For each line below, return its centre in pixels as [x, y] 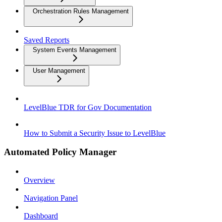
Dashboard [41, 216]
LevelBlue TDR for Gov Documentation [88, 107]
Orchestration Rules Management [81, 11]
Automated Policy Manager [60, 152]
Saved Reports [47, 40]
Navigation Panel [51, 198]
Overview [39, 180]
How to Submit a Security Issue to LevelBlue [95, 133]
